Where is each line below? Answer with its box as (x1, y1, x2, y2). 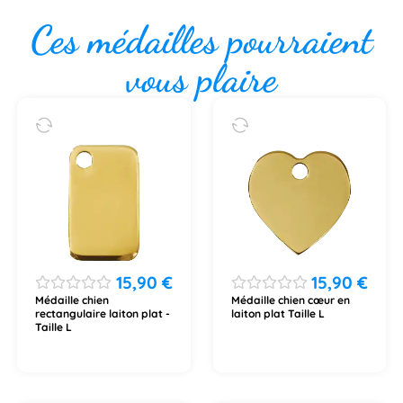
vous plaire (126, 55, 277, 103)
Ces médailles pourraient (31, 16, 372, 64)
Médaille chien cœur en (230, 292, 350, 307)
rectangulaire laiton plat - (34, 306, 170, 320)
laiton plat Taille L (230, 306, 325, 320)
